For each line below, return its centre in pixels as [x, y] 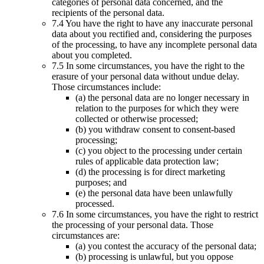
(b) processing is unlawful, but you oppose [154, 256]
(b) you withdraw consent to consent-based [155, 129]
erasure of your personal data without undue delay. [146, 76]
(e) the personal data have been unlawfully [154, 193]
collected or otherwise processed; [137, 118]
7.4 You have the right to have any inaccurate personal [152, 23]
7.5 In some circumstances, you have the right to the [148, 65]
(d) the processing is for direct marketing [150, 171]
